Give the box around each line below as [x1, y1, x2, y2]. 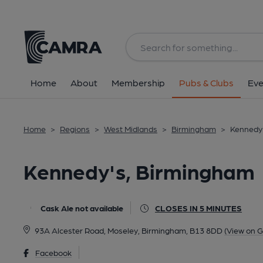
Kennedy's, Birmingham [23, 158, 255, 183]
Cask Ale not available [41, 203, 123, 213]
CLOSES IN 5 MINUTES [155, 203, 242, 213]
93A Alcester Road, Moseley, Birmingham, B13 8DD [34, 225, 222, 235]
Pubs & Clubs [179, 77, 234, 88]
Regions [60, 124, 90, 133]
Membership [112, 77, 165, 88]
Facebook [35, 248, 72, 257]
